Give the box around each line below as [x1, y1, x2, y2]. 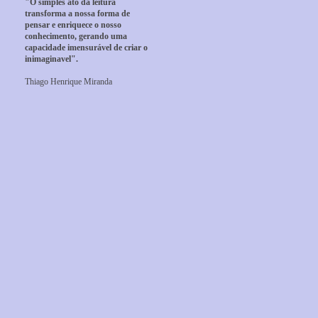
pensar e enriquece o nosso [25, 20, 121, 30]
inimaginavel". [25, 54, 78, 64]
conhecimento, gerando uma [25, 31, 127, 41]
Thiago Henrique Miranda [25, 77, 112, 87]
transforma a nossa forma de [25, 9, 130, 18]
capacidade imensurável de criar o [25, 43, 148, 53]
